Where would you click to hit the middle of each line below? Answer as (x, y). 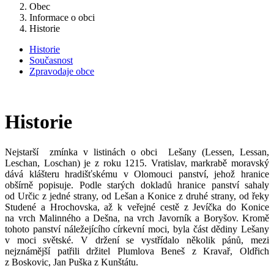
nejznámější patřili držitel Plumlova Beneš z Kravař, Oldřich (137, 251)
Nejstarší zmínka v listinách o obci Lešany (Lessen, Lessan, (137, 152)
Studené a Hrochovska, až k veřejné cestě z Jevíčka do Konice (137, 207)
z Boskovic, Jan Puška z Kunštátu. (72, 262)
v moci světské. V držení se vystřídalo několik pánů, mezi (137, 240)
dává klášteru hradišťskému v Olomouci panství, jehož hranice (137, 174)
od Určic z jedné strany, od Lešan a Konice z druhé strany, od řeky (137, 196)
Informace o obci (62, 17)
